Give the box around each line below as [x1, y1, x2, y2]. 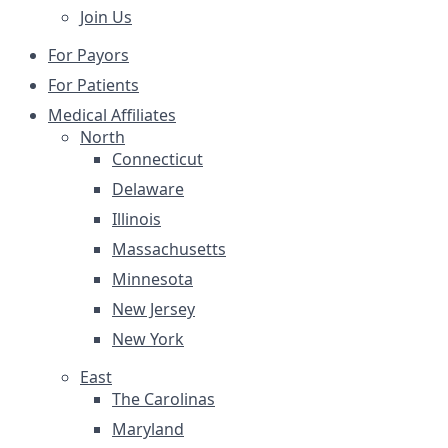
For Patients [48, 74, 139, 96]
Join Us [80, 6, 132, 28]
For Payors [48, 44, 129, 66]
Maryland [112, 418, 184, 440]
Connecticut [112, 148, 203, 170]
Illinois [112, 208, 161, 230]
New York [112, 328, 184, 350]
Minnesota [112, 268, 193, 290]
